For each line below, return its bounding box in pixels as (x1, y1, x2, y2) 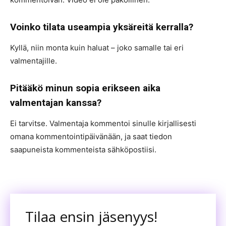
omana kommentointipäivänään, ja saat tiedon (10, 132, 172, 141)
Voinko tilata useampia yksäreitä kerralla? (10, 21, 193, 33)
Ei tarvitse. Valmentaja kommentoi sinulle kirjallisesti (10, 119, 196, 128)
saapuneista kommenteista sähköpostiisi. (10, 145, 158, 154)
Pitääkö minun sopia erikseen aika (10, 82, 160, 94)
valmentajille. (10, 56, 59, 66)
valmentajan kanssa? (10, 97, 101, 108)
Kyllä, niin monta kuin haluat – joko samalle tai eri (10, 43, 184, 52)
